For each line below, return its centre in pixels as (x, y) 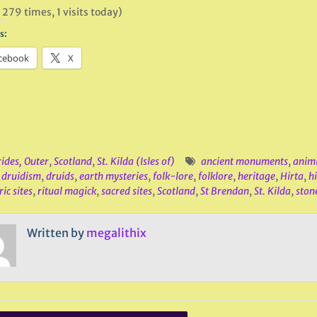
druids (60, 176)
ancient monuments (244, 161)
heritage (256, 176)
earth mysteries (113, 176)
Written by (56, 233)
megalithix (116, 233)
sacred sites (126, 191)
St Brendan (224, 191)
